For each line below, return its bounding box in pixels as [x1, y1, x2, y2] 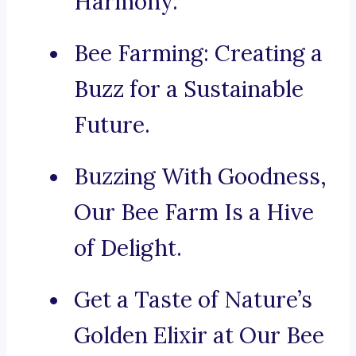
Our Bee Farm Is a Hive [74, 198, 314, 227]
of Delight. [74, 234, 182, 263]
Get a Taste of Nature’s [74, 285, 312, 315]
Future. [74, 110, 150, 140]
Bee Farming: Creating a [74, 39, 323, 68]
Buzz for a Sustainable [74, 75, 304, 104]
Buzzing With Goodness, [74, 162, 327, 192]
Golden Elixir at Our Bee [74, 321, 324, 350]
